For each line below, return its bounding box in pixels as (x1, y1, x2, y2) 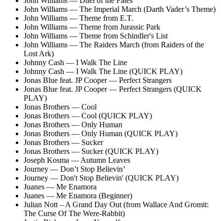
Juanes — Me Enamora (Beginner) (24, 191, 132, 200)
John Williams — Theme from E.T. (24, 13, 133, 22)
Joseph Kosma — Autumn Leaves (24, 155, 130, 164)
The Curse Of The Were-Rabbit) (24, 209, 125, 218)
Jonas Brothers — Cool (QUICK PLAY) (24, 111, 152, 120)
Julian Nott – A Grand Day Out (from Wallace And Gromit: (24, 200, 209, 209)
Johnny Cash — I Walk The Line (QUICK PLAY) (24, 67, 183, 75)
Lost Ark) (24, 49, 56, 58)
